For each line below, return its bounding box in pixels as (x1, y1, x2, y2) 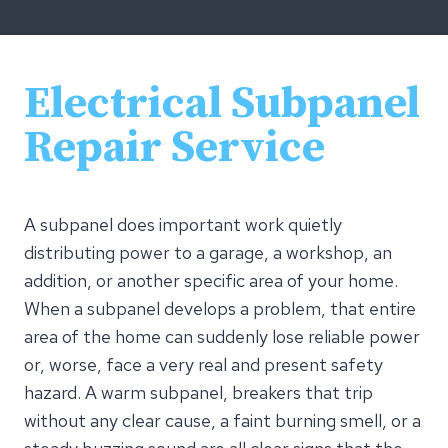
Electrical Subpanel (24, 76, 420, 132)
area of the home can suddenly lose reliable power (24, 324, 420, 348)
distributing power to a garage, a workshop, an (24, 240, 392, 264)
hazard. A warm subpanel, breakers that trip (24, 380, 373, 404)
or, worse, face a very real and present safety (24, 352, 383, 376)
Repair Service (24, 120, 325, 176)
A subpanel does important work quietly (24, 212, 342, 236)
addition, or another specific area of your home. (24, 268, 398, 292)
